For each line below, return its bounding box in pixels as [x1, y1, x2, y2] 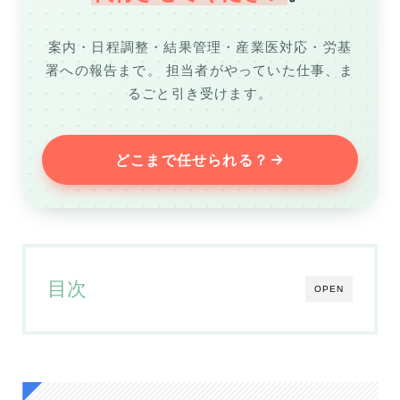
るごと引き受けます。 [128, 85, 272, 102]
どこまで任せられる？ [115, 150, 269, 169]
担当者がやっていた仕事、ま [161, 62, 354, 79]
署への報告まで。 [46, 62, 162, 79]
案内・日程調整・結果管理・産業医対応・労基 [47, 38, 353, 55]
